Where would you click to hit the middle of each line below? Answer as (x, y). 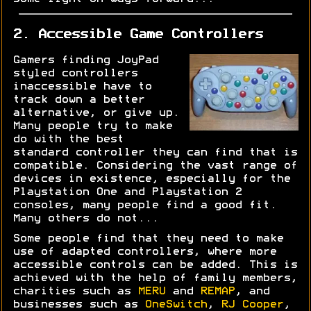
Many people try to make (92, 127)
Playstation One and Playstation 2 (127, 193)
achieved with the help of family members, (155, 279)
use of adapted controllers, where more (144, 252)
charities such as (75, 292)
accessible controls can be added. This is (155, 266)
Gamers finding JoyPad (85, 61)
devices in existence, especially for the (151, 179)
